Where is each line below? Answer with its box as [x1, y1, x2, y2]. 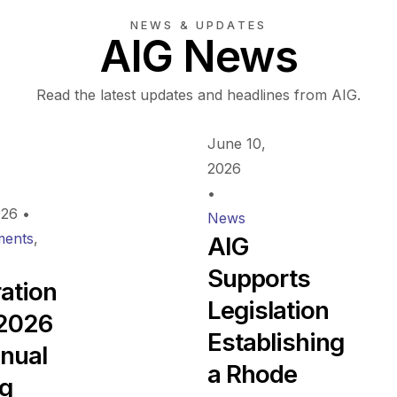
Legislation [207, 295, 329, 326]
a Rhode [207, 359, 297, 390]
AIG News [99, 30, 298, 83]
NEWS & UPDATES [129, 19, 268, 33]
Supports [207, 263, 310, 294]
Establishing [207, 327, 344, 358]
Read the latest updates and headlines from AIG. [36, 86, 361, 105]
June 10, [207, 135, 266, 153]
